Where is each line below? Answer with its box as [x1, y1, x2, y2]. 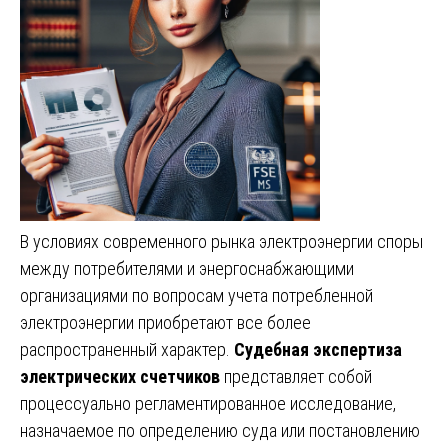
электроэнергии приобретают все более [20, 311, 311, 333]
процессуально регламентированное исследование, [20, 392, 396, 414]
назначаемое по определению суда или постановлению [20, 419, 420, 441]
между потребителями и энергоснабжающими [20, 257, 354, 279]
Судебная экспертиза [234, 338, 402, 360]
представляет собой [220, 365, 372, 387]
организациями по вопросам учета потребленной [20, 284, 373, 306]
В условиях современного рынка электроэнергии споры [20, 230, 423, 252]
